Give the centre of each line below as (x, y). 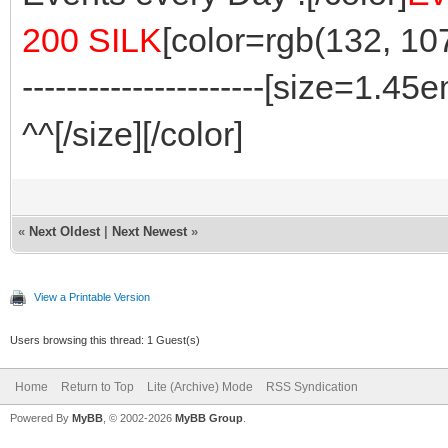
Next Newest (149, 231)
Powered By (41, 417)
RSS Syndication (312, 386)
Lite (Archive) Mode (200, 386)
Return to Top (97, 386)
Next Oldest (64, 231)
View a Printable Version (92, 296)
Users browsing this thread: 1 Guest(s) (105, 339)
